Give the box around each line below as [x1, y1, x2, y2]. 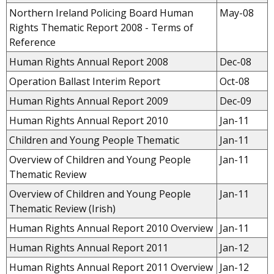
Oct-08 [220, 74, 250, 88]
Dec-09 [220, 94, 251, 108]
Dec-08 [220, 54, 251, 68]
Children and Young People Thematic [9, 133, 179, 147]
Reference [9, 35, 56, 49]
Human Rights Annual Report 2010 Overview [9, 221, 213, 235]
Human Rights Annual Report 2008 [9, 54, 168, 68]
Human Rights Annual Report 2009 [9, 94, 168, 108]
